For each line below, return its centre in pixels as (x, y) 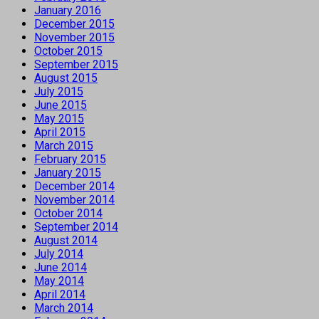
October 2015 (68, 51)
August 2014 (66, 240)
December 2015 (74, 23)
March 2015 (64, 145)
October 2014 (68, 213)
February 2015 (70, 159)
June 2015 (61, 105)
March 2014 (64, 308)
